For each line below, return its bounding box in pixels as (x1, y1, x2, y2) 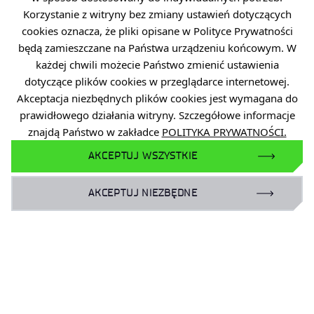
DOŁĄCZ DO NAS (23, 100, 104, 116)
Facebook (37, 156, 90, 172)
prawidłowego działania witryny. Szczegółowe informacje (19, 108, 295, 122)
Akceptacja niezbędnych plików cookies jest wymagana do (16, 91, 298, 105)
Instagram (37, 211, 91, 226)
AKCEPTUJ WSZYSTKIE (88, 150, 198, 162)
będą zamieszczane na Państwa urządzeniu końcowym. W (18, 41, 296, 55)
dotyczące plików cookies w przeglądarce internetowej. (25, 74, 289, 88)
